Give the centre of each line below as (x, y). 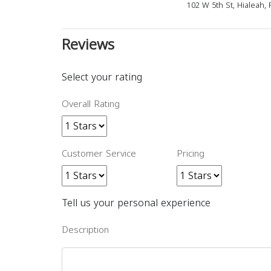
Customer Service (99, 154)
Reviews (88, 45)
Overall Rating (91, 104)
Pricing (191, 154)
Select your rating (102, 77)
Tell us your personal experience (136, 203)
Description (85, 230)
